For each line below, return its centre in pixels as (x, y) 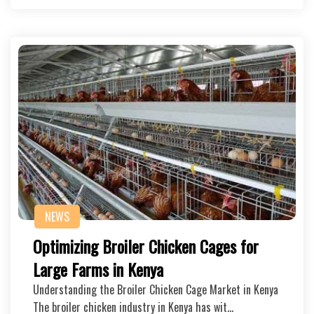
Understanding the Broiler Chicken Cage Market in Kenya (156, 289)
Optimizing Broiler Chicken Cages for (146, 246)
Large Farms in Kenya (98, 269)
